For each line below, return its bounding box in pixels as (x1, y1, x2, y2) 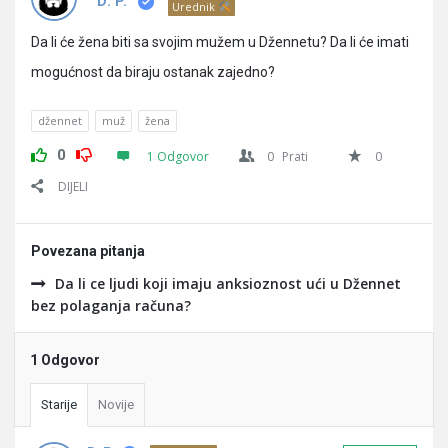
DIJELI (58, 178, 88, 195)
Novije (98, 397, 134, 412)
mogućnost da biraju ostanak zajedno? (31, 64, 275, 80)
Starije (41, 397, 77, 412)
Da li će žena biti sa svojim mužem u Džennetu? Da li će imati (31, 34, 409, 50)
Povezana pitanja (31, 243, 145, 259)
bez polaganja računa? (31, 296, 191, 315)
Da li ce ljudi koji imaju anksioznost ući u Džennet (55, 274, 401, 293)
